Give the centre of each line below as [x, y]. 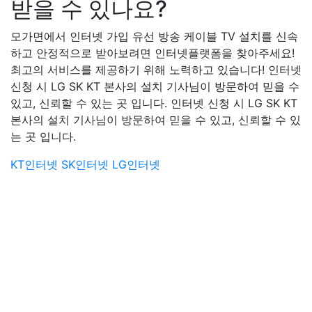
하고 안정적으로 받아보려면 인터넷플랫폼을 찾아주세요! [153, 53]
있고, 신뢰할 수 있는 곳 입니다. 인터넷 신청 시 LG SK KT [154, 103]
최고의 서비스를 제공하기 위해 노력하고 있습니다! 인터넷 [156, 70]
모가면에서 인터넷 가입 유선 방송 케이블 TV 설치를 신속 [154, 36]
